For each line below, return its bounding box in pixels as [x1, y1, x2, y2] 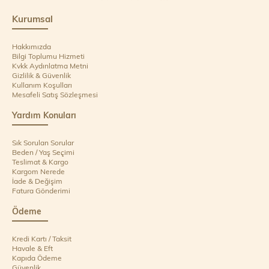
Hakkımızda [12, 41, 51, 52]
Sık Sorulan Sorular [12, 138, 74, 148]
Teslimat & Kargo [12, 157, 68, 167]
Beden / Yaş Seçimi [12, 147, 74, 157]
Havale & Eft [12, 243, 53, 253]
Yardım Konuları [12, 109, 76, 121]
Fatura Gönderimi [12, 186, 70, 196]
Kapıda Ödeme [12, 253, 62, 263]
